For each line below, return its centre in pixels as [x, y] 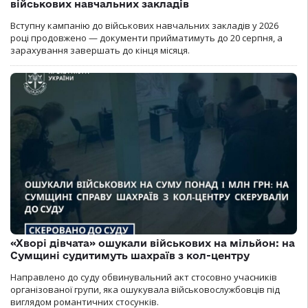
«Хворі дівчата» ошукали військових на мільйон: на [153, 243]
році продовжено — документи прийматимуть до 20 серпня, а [146, 38]
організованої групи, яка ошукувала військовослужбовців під [145, 289]
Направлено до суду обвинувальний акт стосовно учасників [144, 277]
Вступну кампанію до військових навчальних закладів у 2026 [144, 26]
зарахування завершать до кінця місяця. [100, 51]
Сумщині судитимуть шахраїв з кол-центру [130, 255]
